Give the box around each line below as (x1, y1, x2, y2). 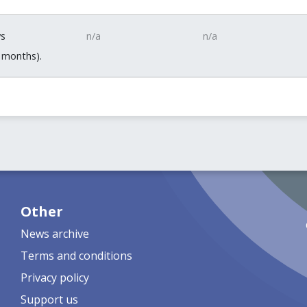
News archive (20, 226, 89, 241)
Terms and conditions (20, 248, 132, 263)
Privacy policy (20, 270, 89, 285)
